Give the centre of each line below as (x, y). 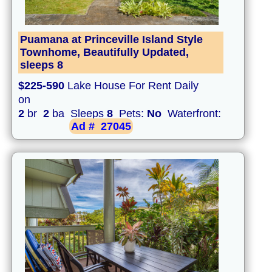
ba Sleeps (78, 114)
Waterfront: (193, 114)
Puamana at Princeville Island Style (111, 40)
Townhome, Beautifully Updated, (104, 53)
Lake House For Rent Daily (131, 86)
